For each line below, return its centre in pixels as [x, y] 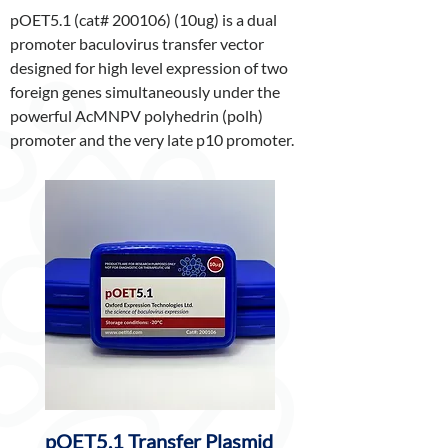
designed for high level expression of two [149, 68]
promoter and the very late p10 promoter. [153, 140]
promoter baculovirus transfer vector [137, 44]
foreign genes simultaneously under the [145, 92]
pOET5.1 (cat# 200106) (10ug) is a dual [143, 20]
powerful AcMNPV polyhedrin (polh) [136, 116]
